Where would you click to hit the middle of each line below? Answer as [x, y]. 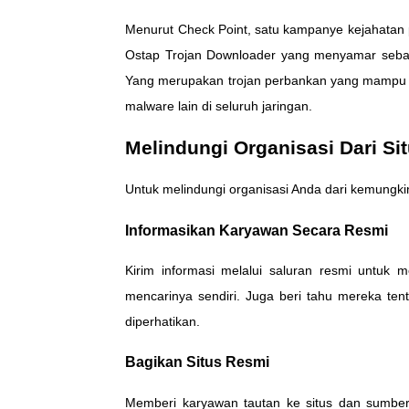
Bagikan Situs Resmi [198, 362]
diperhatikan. [163, 322]
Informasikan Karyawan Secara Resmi [257, 230]
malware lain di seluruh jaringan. [219, 106]
